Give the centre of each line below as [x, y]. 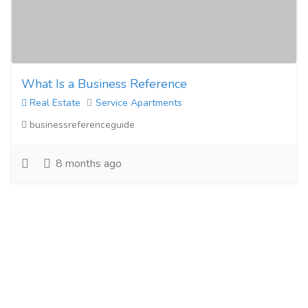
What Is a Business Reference [104, 84]
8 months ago [87, 164]
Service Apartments [139, 103]
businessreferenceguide [81, 125]
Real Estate [54, 103]
